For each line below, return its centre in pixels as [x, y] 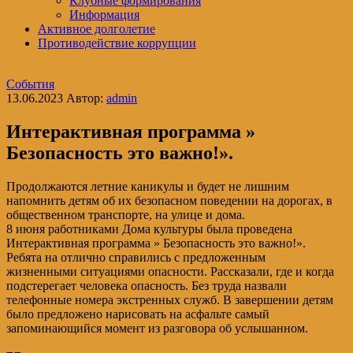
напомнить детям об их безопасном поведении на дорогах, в [169, 200]
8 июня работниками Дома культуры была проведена [149, 229]
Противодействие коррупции [117, 43]
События [30, 84]
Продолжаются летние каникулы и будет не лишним [148, 186]
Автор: [85, 98]
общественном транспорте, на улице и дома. [126, 214]
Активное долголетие [97, 29]
